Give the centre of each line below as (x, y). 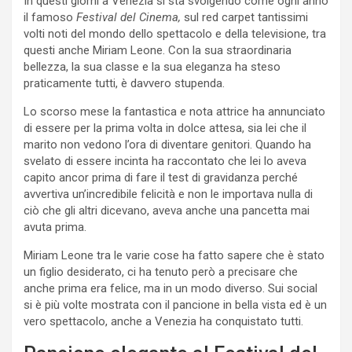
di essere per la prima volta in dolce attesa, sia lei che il (165, 128)
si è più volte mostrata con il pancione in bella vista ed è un (175, 305)
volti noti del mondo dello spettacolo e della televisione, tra (175, 34)
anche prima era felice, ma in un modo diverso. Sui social (170, 289)
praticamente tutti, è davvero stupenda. (124, 84)
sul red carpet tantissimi (246, 18)
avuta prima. (55, 227)
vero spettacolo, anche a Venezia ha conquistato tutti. (163, 322)
